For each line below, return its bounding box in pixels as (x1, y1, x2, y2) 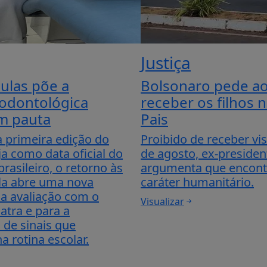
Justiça (141, 51, 191, 74)
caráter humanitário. (141, 174, 254, 190)
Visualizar (141, 195, 184, 208)
